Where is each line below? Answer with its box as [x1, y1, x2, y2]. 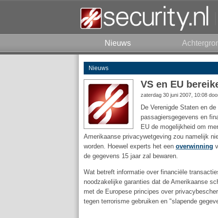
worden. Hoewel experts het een [84, 143, 176, 150]
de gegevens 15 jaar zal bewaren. [84, 152, 178, 160]
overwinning [176, 143, 213, 150]
